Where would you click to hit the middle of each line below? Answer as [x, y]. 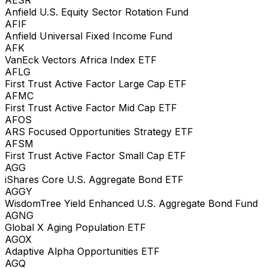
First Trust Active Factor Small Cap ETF [95, 155]
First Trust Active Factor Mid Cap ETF [91, 107]
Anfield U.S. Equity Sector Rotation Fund [97, 12]
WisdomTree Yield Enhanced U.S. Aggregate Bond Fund [131, 203]
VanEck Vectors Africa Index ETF [81, 60]
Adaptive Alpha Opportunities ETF [82, 251]
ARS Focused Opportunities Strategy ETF [99, 131]
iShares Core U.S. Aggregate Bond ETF [94, 179]
